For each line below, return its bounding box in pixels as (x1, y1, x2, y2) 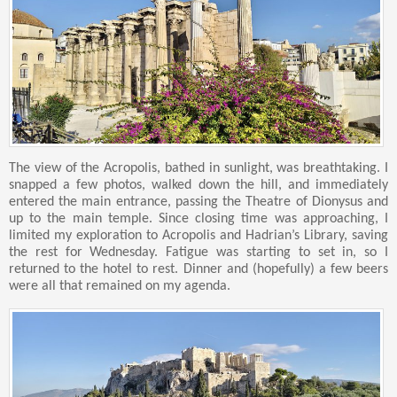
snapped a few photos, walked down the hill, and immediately (9, 178, 388, 193)
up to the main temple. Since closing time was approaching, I (9, 212, 388, 227)
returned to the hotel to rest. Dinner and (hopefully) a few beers (9, 262, 388, 277)
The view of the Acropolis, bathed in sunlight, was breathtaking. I (9, 161, 388, 176)
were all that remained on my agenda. (9, 279, 230, 294)
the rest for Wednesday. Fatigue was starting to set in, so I (9, 245, 388, 261)
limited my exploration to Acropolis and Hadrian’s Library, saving (9, 229, 388, 244)
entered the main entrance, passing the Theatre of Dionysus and (9, 195, 388, 210)
